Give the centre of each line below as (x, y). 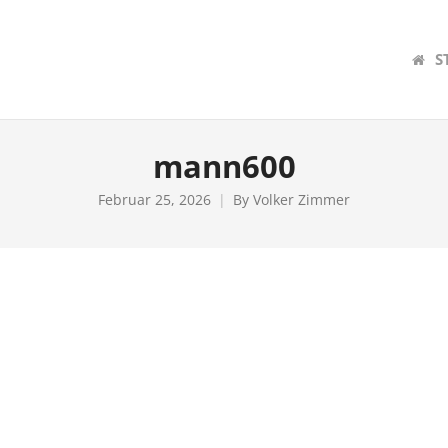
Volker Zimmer (301, 199)
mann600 (224, 166)
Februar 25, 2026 (154, 199)
